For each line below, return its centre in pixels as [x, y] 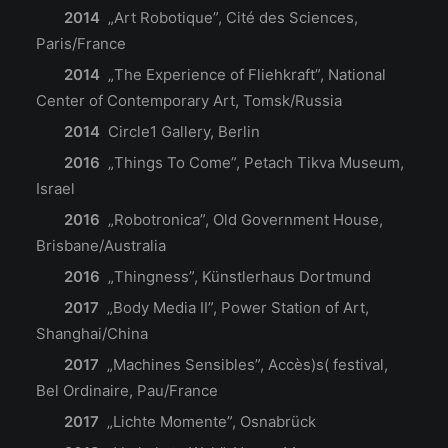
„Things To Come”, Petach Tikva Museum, [255, 162]
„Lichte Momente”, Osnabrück [211, 421]
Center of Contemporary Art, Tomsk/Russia [189, 100]
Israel [55, 188]
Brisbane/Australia [101, 245]
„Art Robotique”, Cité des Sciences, [232, 17]
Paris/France [81, 43]
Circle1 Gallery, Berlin [183, 131]
